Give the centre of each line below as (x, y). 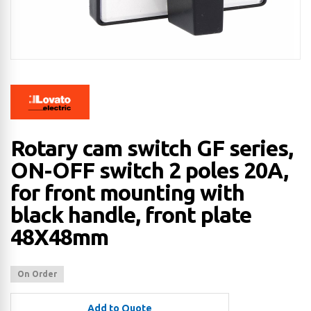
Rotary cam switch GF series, (152, 148)
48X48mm (59, 237)
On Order (37, 274)
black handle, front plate (131, 215)
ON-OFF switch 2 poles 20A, (149, 170)
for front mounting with (127, 193)
